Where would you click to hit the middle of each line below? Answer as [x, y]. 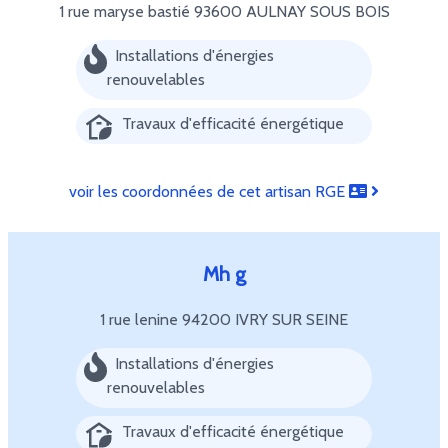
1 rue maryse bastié [126, 11]
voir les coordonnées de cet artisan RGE [209, 191]
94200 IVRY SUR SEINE [265, 319]
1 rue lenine [141, 319]
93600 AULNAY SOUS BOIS [291, 11]
